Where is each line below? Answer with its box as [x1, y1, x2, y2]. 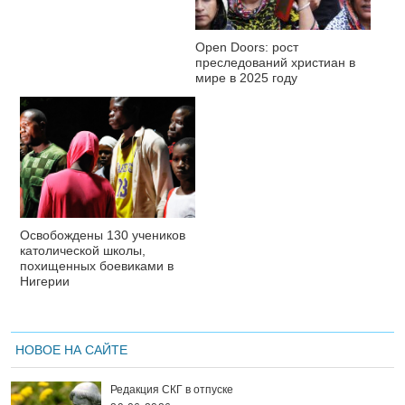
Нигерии [20, 273, 70, 288]
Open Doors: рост [195, 39, 298, 54]
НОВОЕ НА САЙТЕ [15, 342, 127, 357]
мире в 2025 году [195, 70, 297, 85]
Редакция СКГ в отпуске [110, 382, 233, 396]
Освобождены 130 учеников [20, 227, 185, 242]
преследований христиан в [195, 54, 355, 70]
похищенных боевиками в [20, 258, 174, 273]
